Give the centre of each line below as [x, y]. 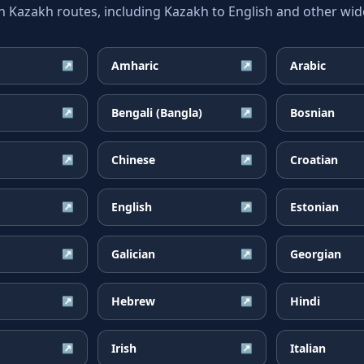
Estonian [314, 207]
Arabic [308, 65]
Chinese [133, 160]
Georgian [316, 254]
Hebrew [133, 301]
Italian [308, 348]
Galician [133, 254]
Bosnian [312, 113]
